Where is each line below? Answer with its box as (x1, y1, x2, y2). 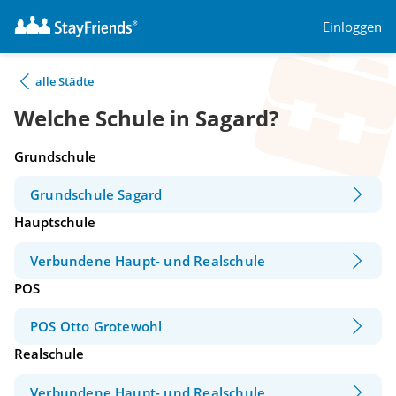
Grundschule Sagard (30, 186, 163, 204)
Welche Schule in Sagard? (14, 103, 278, 133)
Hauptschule (14, 213, 95, 232)
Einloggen (323, 17, 382, 35)
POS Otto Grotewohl (30, 317, 163, 336)
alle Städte (35, 73, 94, 89)
